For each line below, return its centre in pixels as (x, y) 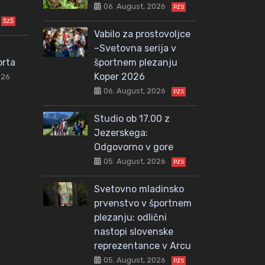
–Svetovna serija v (135, 48)
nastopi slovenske (134, 231)
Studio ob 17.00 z (132, 118)
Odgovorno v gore (134, 147)
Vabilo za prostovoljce (142, 34)
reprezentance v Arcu (143, 245)
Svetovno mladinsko (139, 189)
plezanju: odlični (130, 217)
